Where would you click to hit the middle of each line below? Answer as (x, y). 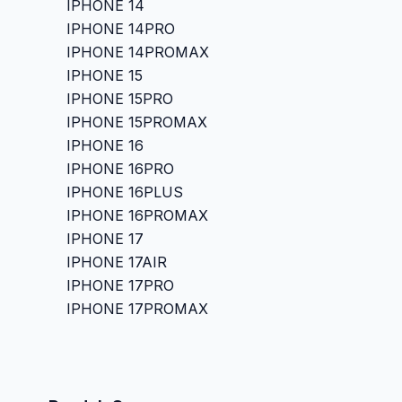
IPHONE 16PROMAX (137, 215)
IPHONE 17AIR (116, 262)
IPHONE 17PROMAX (137, 308)
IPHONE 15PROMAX (136, 122)
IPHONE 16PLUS (124, 192)
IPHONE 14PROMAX (137, 52)
